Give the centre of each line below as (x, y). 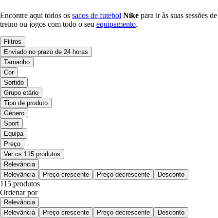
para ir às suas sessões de (178, 16)
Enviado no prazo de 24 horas (46, 52)
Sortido (14, 83)
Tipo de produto (26, 103)
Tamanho (17, 62)
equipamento (116, 24)
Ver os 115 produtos (32, 154)
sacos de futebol (97, 16)
